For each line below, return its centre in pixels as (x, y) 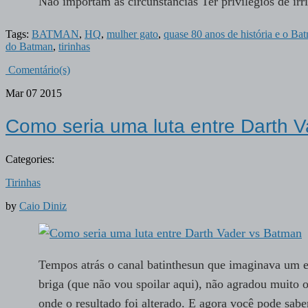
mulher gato (132, 34)
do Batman (29, 46)
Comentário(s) (38, 69)
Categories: (30, 159)
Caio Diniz (43, 206)
